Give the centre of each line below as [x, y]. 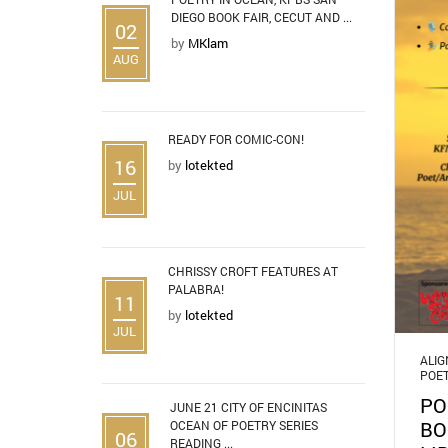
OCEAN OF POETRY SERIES [244, 424]
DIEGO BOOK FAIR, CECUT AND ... [261, 16]
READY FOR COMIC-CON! [236, 138]
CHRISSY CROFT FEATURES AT [253, 270]
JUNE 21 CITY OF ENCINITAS [248, 406]
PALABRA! [196, 288]
